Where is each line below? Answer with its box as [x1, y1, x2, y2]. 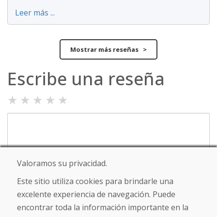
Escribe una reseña [7, 66, 165, 91]
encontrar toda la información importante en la [17, 202, 188, 213]
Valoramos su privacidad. [17, 158, 107, 169]
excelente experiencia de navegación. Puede [17, 189, 175, 200]
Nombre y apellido [10, 183, 77, 194]
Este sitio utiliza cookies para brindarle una [17, 176, 173, 186]
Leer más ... [15, 7, 55, 18]
